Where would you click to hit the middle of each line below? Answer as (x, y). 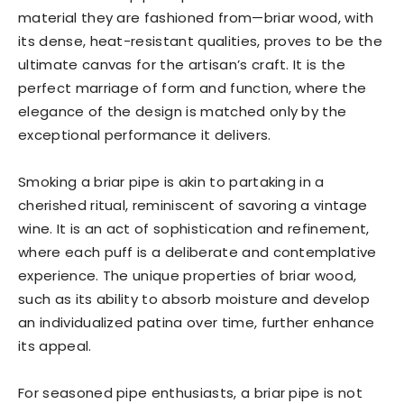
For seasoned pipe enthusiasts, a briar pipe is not (191, 393)
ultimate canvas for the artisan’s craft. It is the (182, 64)
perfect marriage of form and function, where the (193, 88)
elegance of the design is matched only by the (183, 111)
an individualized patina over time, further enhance (197, 322)
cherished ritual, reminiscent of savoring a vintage (193, 205)
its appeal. (55, 346)
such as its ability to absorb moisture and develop (194, 299)
